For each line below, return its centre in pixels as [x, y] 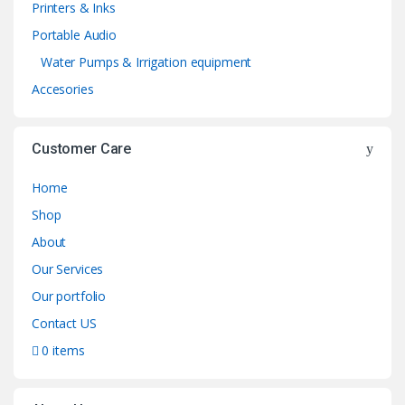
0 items [63, 350]
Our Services [68, 268]
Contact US [64, 323]
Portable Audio [75, 34]
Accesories [63, 89]
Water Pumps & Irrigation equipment [146, 61]
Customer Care [82, 148]
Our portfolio [69, 296]
